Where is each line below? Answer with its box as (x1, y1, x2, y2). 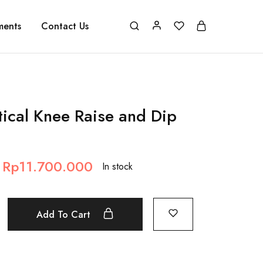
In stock (102, 160, 133, 173)
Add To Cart (36, 207, 93, 221)
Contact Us (41, 19, 89, 33)
